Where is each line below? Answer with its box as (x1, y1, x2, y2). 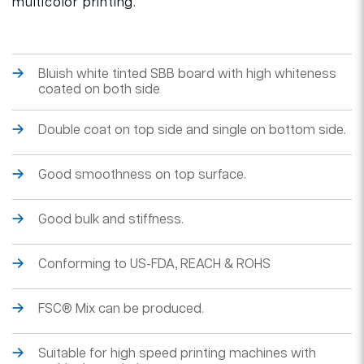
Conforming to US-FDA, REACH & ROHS (38, 258, 271, 271)
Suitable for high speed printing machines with (38, 347, 316, 361)
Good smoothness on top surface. (38, 168, 246, 182)
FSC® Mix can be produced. (38, 302, 204, 316)
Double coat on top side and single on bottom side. (38, 123, 346, 137)
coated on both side (38, 83, 160, 97)
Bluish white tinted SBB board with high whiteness (38, 67, 336, 81)
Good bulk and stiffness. (38, 213, 184, 227)
